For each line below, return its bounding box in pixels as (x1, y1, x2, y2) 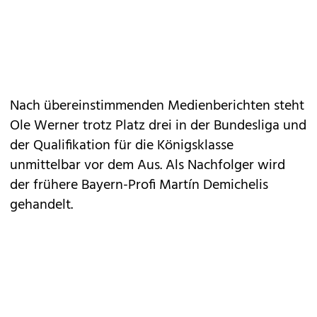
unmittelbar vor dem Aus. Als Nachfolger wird (10, 154, 285, 177)
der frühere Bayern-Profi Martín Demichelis (10, 174, 268, 197)
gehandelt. (10, 194, 73, 217)
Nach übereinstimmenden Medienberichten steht (10, 95, 304, 117)
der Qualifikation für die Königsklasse (10, 134, 234, 157)
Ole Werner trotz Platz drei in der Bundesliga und (10, 115, 306, 137)
